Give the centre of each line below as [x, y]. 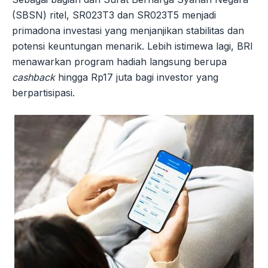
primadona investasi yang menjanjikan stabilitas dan [128, 30]
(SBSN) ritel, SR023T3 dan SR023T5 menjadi [114, 15]
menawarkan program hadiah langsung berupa [119, 61]
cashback [33, 77]
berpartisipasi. [43, 92]
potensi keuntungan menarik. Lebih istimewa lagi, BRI [133, 46]
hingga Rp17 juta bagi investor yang [137, 77]
